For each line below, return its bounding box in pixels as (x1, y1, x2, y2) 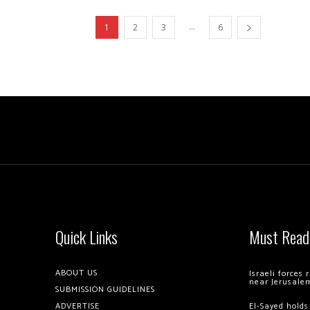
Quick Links (55, 224, 118, 249)
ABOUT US (55, 266, 98, 280)
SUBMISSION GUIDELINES (55, 282, 155, 296)
